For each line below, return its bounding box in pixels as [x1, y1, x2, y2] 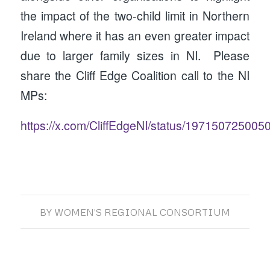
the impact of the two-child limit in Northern [20, 7, 250, 24]
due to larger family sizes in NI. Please [20, 46, 250, 64]
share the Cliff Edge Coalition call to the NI [20, 66, 250, 84]
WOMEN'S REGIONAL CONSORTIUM [54, 206, 230, 218]
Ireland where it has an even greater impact [20, 27, 250, 44]
